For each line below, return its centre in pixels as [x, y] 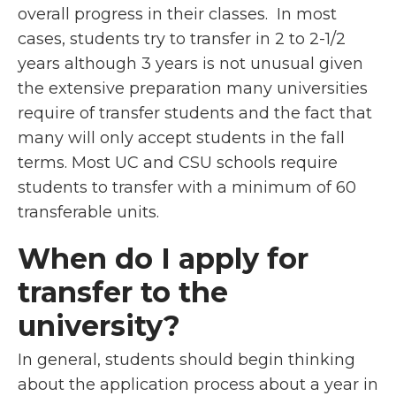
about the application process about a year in [198, 385]
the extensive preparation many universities [193, 88]
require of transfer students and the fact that [195, 113]
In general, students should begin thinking [187, 360]
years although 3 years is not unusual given [190, 64]
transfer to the [123, 292]
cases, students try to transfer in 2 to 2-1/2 [182, 39]
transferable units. [97, 212]
